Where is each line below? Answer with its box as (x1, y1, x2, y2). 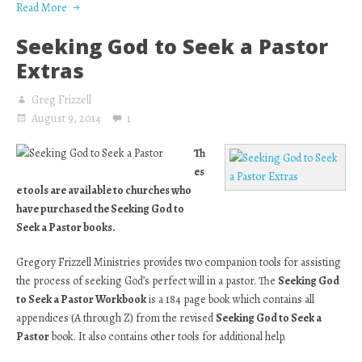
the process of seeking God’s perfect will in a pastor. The (16, 273, 278, 288)
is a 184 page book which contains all (146, 292, 314, 307)
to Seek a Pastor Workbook (16, 292, 146, 307)
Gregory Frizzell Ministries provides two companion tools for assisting (16, 255, 341, 270)
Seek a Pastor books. (16, 220, 116, 235)
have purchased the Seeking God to (16, 201, 184, 217)
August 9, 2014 (32, 111, 101, 126)
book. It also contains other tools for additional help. (49, 329, 286, 344)
